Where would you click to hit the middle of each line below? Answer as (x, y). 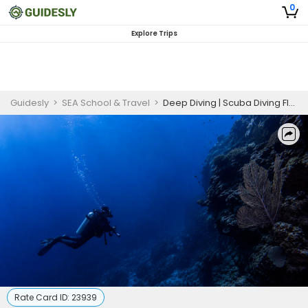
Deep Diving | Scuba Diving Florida (226, 103)
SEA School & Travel (106, 103)
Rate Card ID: (43, 297)
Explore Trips (154, 33)
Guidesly (30, 103)
